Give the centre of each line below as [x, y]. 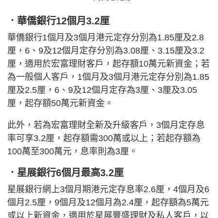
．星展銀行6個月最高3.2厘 [65, 173]
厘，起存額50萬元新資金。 [60, 103]
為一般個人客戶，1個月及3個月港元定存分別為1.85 [108, 77]
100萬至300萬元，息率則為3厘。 [73, 152]
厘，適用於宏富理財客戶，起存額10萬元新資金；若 [109, 64]
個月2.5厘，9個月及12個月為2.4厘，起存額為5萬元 [108, 203]
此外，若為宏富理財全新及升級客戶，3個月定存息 [106, 125]
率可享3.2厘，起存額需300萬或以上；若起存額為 [104, 138]
